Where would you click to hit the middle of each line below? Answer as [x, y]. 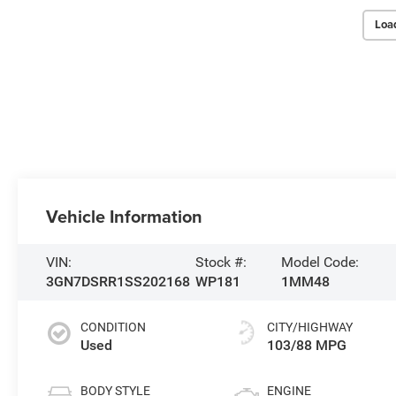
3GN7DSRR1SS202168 [118, 281]
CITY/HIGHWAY [310, 327]
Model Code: [320, 262]
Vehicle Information [125, 216]
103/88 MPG [307, 345]
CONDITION [114, 327]
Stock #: [221, 262]
